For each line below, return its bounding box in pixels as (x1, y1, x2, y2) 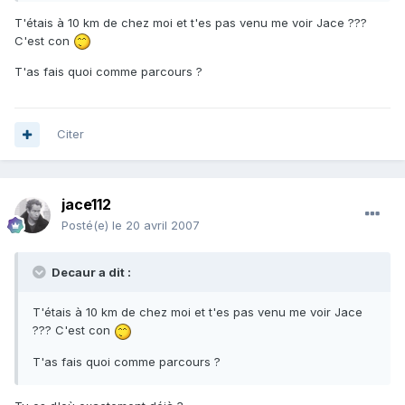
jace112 (61, 195, 111, 214)
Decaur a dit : (49, 265, 131, 280)
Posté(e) (61, 218, 112, 233)
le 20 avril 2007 (112, 218, 200, 233)
